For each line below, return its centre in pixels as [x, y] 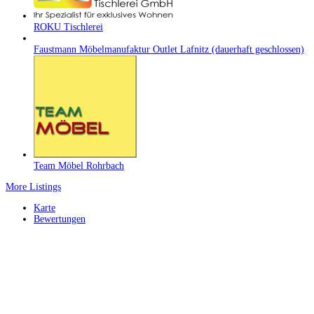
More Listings [33, 187]
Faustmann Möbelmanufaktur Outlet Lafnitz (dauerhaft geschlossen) [169, 50]
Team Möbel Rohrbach [79, 166]
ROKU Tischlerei [68, 27]
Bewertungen [60, 219]
